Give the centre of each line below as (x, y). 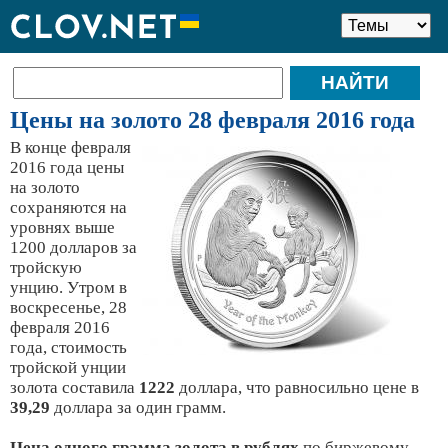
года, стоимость (68, 347)
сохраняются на (68, 207)
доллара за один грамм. (138, 407)
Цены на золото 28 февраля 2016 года (212, 120)
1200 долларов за (73, 247)
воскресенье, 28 (68, 307)
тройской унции (68, 367)
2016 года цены (67, 167)
